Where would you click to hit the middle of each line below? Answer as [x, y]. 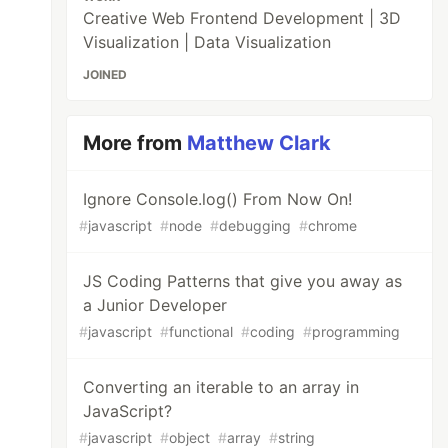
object [190, 437]
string [297, 437]
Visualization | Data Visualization [207, 42]
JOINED [105, 74]
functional [201, 331]
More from [135, 143]
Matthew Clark [259, 143]
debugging [255, 225]
